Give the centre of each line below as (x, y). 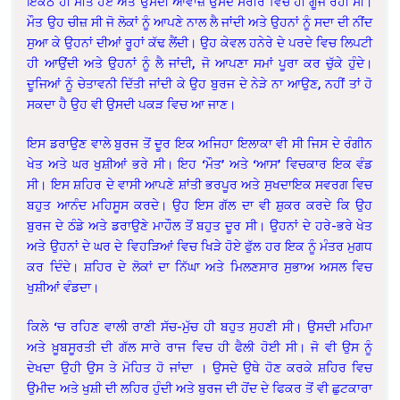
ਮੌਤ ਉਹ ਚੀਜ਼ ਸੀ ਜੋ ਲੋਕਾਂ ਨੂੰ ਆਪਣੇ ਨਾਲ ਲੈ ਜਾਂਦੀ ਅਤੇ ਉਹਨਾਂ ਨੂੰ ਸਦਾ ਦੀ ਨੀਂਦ (200, 22)
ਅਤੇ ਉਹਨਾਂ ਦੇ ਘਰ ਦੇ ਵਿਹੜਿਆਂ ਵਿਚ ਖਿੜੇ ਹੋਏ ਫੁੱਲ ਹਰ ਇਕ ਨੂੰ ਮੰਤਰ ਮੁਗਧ (200, 246)
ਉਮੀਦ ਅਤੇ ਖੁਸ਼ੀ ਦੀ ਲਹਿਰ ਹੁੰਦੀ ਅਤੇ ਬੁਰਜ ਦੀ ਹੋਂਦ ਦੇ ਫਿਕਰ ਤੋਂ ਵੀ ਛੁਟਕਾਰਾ (200, 388)
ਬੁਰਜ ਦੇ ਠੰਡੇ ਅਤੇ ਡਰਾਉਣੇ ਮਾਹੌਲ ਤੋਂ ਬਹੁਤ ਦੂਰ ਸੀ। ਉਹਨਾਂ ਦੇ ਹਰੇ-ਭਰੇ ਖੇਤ (200, 226)
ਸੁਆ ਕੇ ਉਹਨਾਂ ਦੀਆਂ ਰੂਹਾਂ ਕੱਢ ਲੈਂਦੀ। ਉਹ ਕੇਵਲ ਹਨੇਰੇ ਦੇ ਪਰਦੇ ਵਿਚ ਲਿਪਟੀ (200, 43)
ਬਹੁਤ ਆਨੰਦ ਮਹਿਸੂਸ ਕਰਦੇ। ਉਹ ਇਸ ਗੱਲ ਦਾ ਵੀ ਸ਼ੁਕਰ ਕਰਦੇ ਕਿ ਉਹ (200, 205)
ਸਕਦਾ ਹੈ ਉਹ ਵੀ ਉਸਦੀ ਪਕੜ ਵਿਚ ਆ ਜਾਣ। (132, 104)
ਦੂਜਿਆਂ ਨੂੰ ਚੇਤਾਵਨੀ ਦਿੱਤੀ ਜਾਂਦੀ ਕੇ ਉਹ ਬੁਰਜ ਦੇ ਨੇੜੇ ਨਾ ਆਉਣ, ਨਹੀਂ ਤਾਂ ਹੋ (200, 84)
